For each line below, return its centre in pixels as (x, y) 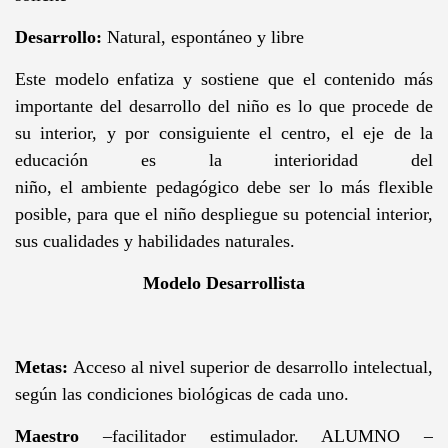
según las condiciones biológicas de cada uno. (181, 393)
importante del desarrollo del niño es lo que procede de (224, 105)
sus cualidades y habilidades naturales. (154, 240)
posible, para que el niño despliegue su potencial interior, (224, 213)
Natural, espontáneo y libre (202, 36)
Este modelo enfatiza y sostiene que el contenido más (224, 78)
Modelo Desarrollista (224, 282)
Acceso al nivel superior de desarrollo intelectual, (253, 366)
